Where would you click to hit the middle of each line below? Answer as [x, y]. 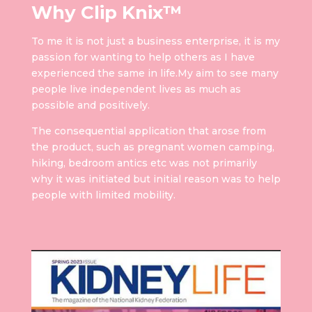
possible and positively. [90, 106]
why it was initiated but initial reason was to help [156, 179]
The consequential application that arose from [148, 131]
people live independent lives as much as [136, 89]
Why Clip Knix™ [106, 13]
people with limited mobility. [103, 195]
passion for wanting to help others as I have [143, 57]
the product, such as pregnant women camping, [153, 147]
